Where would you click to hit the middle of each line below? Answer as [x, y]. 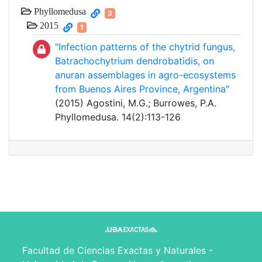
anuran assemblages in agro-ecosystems [145, 75]
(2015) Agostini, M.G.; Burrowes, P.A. [136, 103]
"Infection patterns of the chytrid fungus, [145, 47]
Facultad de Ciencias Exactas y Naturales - [118, 251]
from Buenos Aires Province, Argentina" [142, 89]
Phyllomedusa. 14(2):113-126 [118, 117]
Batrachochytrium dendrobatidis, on [135, 61]
